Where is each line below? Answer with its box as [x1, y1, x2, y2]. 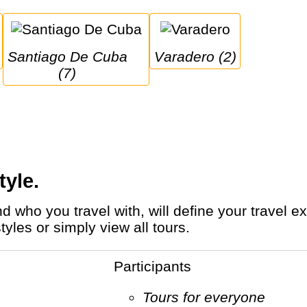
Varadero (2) [163, 48, 236, 64]
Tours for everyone [149, 288, 265, 305]
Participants [123, 258, 191, 274]
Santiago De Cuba [7, 48, 17, 64]
